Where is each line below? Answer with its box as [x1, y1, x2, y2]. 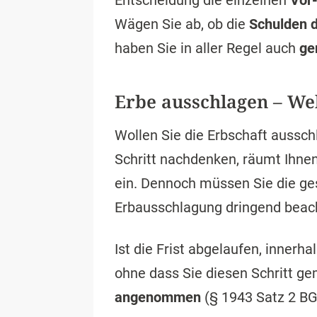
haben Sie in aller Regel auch [115, 40, 299, 57]
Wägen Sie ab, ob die [115, 16, 249, 33]
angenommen [115, 289, 201, 306]
